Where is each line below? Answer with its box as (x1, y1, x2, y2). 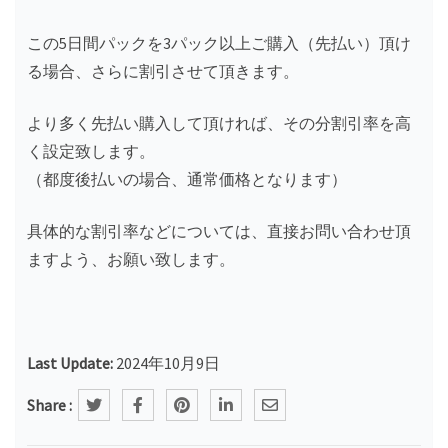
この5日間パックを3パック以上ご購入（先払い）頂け (27, 32, 411, 53)
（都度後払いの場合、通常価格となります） (27, 168, 347, 189)
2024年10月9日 (116, 352, 220, 373)
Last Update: (27, 352, 116, 373)
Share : (27, 394, 72, 415)
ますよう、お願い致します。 (27, 248, 235, 269)
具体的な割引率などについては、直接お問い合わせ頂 (27, 220, 411, 241)
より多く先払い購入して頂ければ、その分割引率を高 (27, 112, 411, 133)
